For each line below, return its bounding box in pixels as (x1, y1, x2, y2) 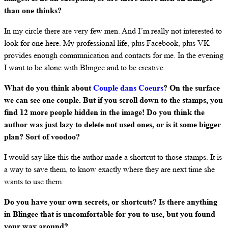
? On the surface (163, 82, 220, 93)
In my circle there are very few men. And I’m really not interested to (4, 25, 222, 36)
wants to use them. (4, 176, 64, 187)
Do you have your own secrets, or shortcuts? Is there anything (4, 196, 217, 207)
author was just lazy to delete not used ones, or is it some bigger (4, 119, 221, 130)
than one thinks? (4, 5, 62, 16)
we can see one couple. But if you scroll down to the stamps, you (4, 94, 223, 105)
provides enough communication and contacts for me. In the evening (4, 49, 223, 61)
